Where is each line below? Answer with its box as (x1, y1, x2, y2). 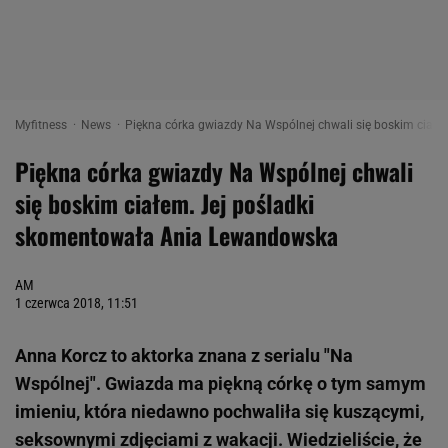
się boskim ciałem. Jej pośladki (15, 185, 314, 221)
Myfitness (15, 118, 70, 132)
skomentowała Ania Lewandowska (15, 217, 338, 253)
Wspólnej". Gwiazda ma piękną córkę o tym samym (15, 373, 426, 394)
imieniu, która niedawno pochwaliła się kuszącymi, (15, 401, 424, 422)
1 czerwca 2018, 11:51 (15, 295, 138, 311)
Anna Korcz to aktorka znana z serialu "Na (15, 345, 353, 366)
